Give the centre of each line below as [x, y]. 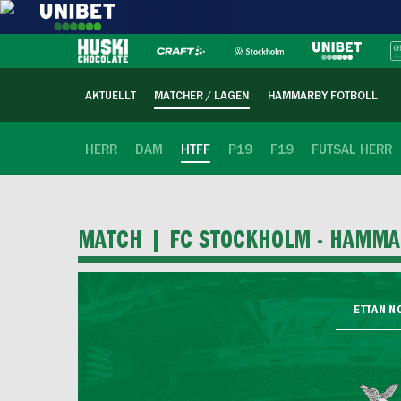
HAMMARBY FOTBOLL [323, 96]
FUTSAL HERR [352, 150]
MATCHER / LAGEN [202, 96]
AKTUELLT [111, 96]
